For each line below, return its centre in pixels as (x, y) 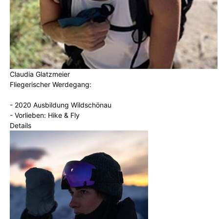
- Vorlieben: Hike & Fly (45, 115)
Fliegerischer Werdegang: (51, 84)
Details (21, 125)
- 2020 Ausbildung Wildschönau (61, 105)
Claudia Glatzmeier (40, 74)
